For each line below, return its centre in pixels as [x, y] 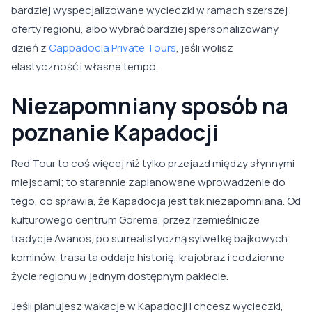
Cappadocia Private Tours [112, 48]
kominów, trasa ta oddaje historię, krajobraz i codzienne [148, 258]
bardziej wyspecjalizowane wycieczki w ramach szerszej [149, 10]
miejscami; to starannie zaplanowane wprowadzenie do [148, 182]
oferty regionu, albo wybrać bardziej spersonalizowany [145, 29]
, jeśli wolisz [205, 48]
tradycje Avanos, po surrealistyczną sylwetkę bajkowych [149, 239]
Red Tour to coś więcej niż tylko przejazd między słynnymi [153, 164]
